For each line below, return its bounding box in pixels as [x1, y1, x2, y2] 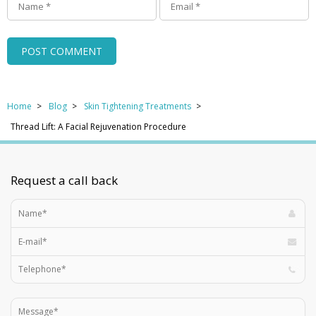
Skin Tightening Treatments [84, 99, 191, 112]
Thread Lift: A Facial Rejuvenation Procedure [11, 120, 186, 133]
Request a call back [11, 171, 118, 188]
